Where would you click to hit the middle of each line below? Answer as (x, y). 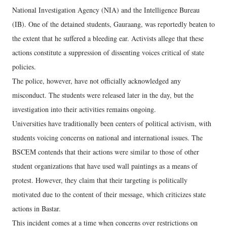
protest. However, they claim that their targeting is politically (100, 180)
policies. (24, 66)
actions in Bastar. (36, 208)
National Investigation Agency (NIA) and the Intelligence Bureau (106, 10)
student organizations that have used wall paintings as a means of (105, 166)
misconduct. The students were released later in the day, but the (103, 95)
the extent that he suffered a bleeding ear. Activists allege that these (108, 38)
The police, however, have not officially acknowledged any (97, 81)
